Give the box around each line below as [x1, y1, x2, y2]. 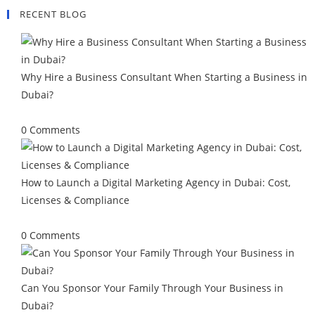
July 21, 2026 [20, 211, 79, 224]
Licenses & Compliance [20, 193, 129, 207]
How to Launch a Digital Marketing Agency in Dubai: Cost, [20, 176, 290, 189]
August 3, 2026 [20, 105, 90, 119]
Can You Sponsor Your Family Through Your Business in [20, 281, 283, 295]
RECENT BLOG [19, 8, 86, 20]
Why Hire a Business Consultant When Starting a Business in [20, 70, 307, 84]
